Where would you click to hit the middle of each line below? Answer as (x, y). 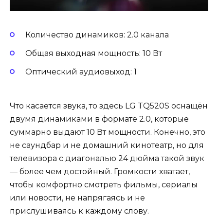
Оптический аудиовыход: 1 (81, 72)
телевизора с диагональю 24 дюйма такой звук (107, 159)
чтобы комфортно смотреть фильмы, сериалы (104, 185)
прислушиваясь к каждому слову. (79, 211)
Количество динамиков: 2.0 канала (97, 35)
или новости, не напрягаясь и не (77, 198)
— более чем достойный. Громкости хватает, (100, 172)
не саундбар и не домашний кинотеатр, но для (107, 145)
